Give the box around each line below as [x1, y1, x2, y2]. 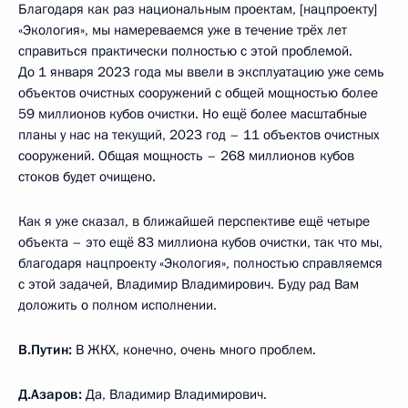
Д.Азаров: [18, 384, 82, 403]
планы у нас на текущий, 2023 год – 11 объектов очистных [18, 125, 380, 144]
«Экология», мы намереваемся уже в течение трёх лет [18, 20, 347, 39]
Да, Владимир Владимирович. [82, 384, 267, 403]
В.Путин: [18, 340, 72, 359]
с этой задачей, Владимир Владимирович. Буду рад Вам [18, 274, 359, 293]
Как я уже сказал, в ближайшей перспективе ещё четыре [18, 211, 370, 230]
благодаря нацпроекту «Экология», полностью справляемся [18, 253, 382, 272]
